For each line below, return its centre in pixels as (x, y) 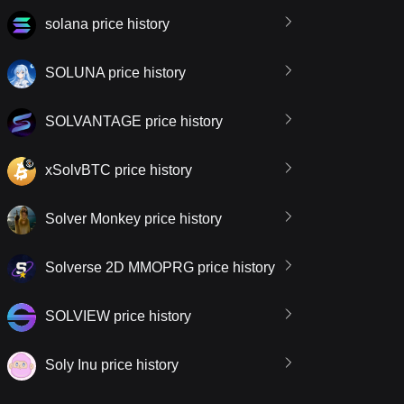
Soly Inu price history (112, 365)
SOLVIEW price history (118, 317)
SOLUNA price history (115, 73)
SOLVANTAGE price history (134, 122)
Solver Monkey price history (133, 219)
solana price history (107, 24)
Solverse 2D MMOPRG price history (160, 268)
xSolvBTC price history (119, 170)
